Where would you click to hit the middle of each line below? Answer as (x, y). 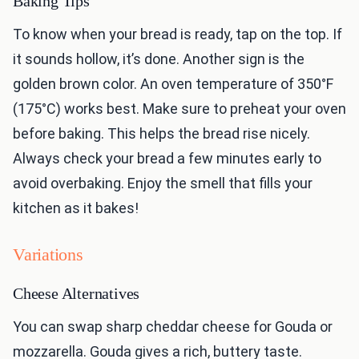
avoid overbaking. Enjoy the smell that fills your (163, 184)
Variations (48, 255)
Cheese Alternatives (77, 294)
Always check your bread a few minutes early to (167, 159)
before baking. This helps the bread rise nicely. (161, 134)
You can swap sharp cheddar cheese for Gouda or (173, 327)
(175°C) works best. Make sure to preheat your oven (179, 109)
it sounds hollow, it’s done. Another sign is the (159, 59)
